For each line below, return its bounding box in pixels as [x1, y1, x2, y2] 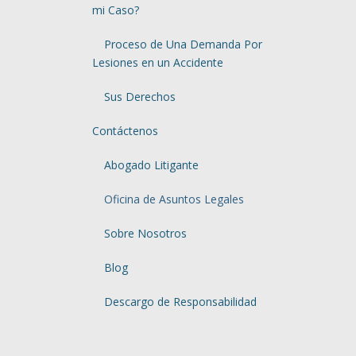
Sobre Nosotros [103, 226, 187, 241]
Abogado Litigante [103, 157, 199, 172]
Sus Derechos [103, 89, 176, 104]
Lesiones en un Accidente [91, 55, 223, 70]
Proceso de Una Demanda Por [103, 37, 262, 52]
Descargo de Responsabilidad [103, 294, 257, 309]
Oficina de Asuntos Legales [103, 192, 244, 207]
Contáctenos [91, 123, 158, 138]
